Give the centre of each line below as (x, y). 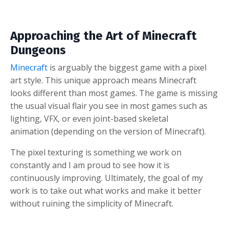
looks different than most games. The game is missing (114, 93)
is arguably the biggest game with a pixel (127, 67)
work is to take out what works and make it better (106, 191)
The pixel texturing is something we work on (96, 152)
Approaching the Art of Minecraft (104, 36)
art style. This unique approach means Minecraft (103, 80)
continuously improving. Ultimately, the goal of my (107, 178)
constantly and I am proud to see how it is (90, 165)
